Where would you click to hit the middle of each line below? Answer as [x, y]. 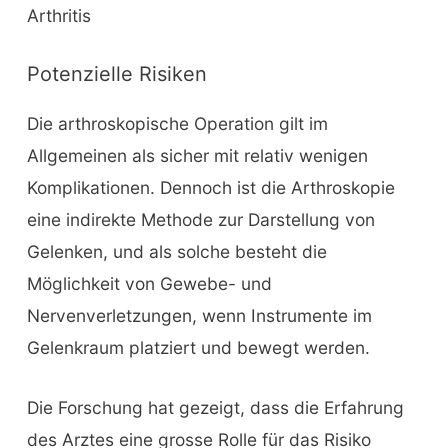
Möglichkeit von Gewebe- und [149, 284]
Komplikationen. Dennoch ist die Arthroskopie [210, 188]
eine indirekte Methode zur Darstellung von [200, 220]
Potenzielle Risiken [116, 74]
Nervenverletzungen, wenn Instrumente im [199, 316]
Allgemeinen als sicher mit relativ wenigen [197, 156]
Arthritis [58, 16]
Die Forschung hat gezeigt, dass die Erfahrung [215, 407]
